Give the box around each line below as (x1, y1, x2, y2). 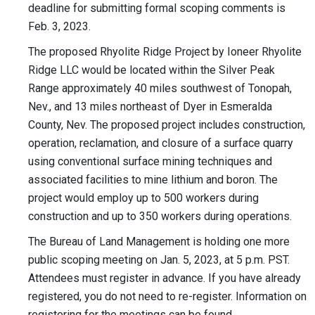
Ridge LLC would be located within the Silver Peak (28, 63, 275, 77)
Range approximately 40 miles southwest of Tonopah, (28, 82, 292, 96)
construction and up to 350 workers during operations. (28, 210, 295, 224)
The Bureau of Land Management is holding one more (28, 235, 290, 249)
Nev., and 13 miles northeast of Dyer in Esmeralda (28, 100, 272, 114)
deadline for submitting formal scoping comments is (28, 1, 285, 15)
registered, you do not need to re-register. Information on (28, 290, 307, 304)
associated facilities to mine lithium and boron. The (28, 173, 278, 187)
